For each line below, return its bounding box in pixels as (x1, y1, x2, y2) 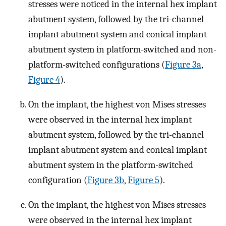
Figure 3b (87, 175, 124, 186)
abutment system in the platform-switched (28, 159, 193, 171)
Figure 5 (128, 175, 159, 186)
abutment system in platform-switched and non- (28, 44, 216, 55)
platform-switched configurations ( (28, 59, 165, 71)
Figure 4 (28, 74, 60, 86)
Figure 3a (165, 59, 201, 71)
